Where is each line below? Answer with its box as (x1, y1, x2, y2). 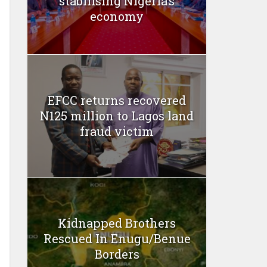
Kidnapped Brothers (58, 215, 176, 231)
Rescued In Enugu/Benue (43, 231, 191, 247)
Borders (94, 246, 139, 262)
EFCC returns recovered (48, 92, 186, 108)
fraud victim (80, 123, 154, 139)
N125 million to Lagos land (40, 108, 194, 124)
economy (90, 8, 144, 24)
